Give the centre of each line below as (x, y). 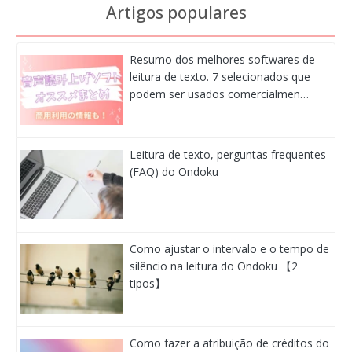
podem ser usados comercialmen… (220, 94)
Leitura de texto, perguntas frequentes (228, 154)
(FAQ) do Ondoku (174, 171)
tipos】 (148, 284)
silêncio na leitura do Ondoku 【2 (214, 266)
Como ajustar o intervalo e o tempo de (230, 249)
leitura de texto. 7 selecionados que (220, 77)
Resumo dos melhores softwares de (223, 60)
